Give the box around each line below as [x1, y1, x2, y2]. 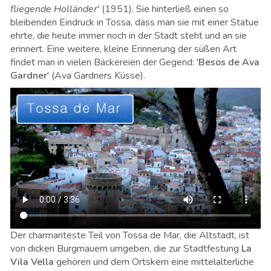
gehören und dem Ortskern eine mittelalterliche [54, 255, 254, 269]
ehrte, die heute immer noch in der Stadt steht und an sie [10, 29, 247, 42]
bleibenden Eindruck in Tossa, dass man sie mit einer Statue [10, 16, 259, 29]
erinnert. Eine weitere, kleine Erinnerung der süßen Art [10, 42, 237, 56]
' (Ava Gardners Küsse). [47, 69, 145, 82]
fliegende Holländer [10, 2, 97, 16]
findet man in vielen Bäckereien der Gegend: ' [10, 56, 198, 69]
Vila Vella [10, 255, 54, 269]
